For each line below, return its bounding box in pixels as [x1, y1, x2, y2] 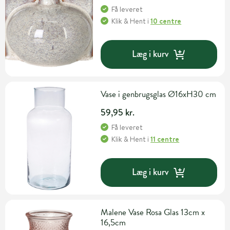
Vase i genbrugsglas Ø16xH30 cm [101, 87, 217, 101]
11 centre [150, 133, 180, 144]
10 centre [150, 15, 182, 26]
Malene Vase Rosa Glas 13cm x [101, 205, 205, 219]
